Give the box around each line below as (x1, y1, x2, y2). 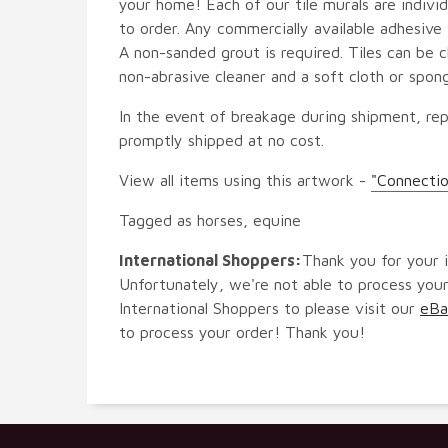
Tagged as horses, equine (119, 210, 301, 229)
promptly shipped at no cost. (119, 130, 324, 149)
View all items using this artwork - (119, 170, 371, 189)
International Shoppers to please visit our (119, 298, 420, 317)
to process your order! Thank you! (119, 322, 365, 341)
